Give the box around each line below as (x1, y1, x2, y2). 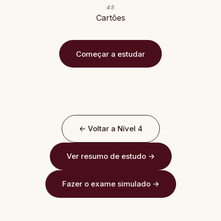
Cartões (96, 13, 125, 23)
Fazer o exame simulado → (62, 179, 159, 188)
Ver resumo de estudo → (66, 151, 155, 161)
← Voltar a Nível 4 (78, 124, 143, 133)
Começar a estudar (76, 49, 145, 59)
